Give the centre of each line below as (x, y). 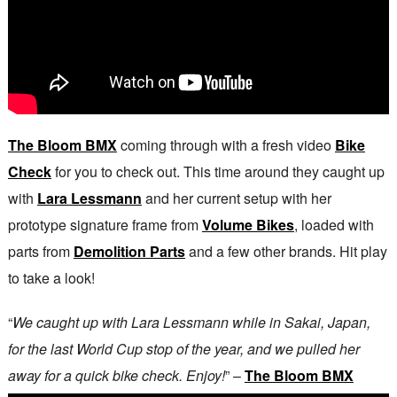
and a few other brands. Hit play (286, 252)
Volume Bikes (248, 225)
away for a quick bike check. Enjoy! (116, 376)
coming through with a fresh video (226, 145)
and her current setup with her (236, 198)
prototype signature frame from (105, 225)
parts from (40, 252)
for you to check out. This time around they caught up (218, 172)
